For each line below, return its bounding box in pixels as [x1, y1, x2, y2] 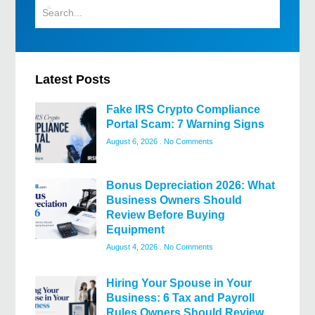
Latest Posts [35, 72, 110, 87]
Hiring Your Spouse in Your [106, 277, 252, 290]
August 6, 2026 [106, 137, 160, 146]
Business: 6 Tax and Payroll [106, 292, 255, 304]
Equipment [106, 224, 165, 236]
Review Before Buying [106, 209, 225, 221]
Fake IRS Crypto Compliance [106, 103, 260, 116]
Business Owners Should [106, 194, 242, 207]
